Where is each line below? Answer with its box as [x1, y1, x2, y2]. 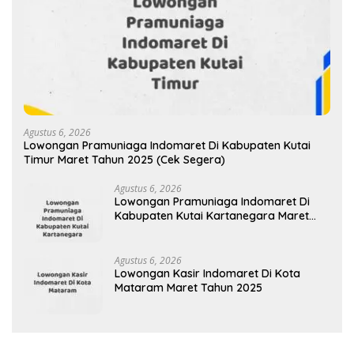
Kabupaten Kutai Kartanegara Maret [115, 209, 309, 224]
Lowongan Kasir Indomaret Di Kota [115, 266, 300, 281]
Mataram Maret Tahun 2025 [115, 281, 262, 296]
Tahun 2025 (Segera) [115, 223, 225, 238]
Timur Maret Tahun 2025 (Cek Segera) [24, 153, 225, 168]
